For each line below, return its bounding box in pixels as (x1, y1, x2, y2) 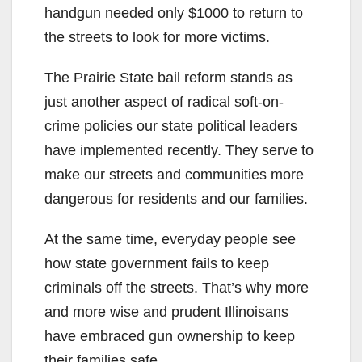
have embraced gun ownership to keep (44, 327, 295, 344)
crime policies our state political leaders (44, 117, 297, 134)
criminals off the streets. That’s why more (44, 279, 309, 296)
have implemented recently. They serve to (44, 141, 314, 158)
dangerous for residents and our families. (44, 190, 308, 207)
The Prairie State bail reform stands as (44, 69, 293, 86)
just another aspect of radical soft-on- (44, 93, 284, 110)
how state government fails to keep (44, 255, 269, 271)
